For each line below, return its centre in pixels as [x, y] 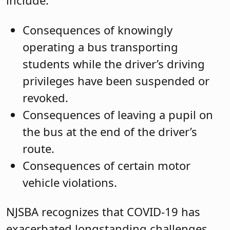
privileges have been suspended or [116, 80]
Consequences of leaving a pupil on [118, 114]
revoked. [45, 97]
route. [39, 148]
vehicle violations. [70, 182]
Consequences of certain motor [107, 165]
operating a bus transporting [100, 46]
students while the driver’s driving [114, 63]
